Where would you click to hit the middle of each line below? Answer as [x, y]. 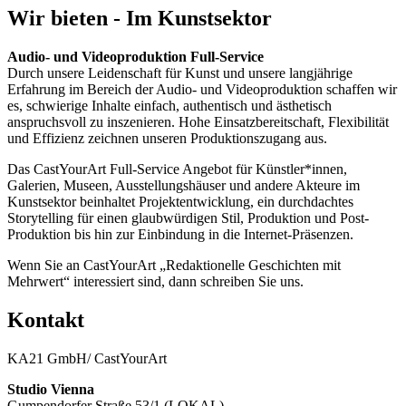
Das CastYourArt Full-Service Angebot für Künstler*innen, [177, 169]
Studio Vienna [51, 389]
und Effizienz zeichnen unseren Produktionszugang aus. [167, 138]
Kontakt [46, 319]
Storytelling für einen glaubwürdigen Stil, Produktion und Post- [188, 218]
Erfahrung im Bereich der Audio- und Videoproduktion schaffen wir [202, 89]
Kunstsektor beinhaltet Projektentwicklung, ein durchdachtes [180, 202]
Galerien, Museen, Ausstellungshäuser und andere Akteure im [184, 185]
